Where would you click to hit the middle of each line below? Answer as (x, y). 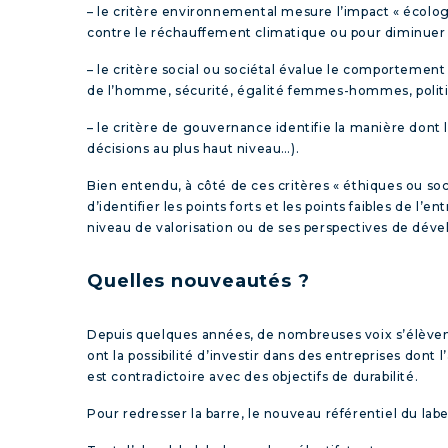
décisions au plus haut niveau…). (193, 148)
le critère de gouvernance (185, 127)
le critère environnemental (187, 11)
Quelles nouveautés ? (198, 280)
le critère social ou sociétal (186, 69)
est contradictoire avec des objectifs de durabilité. (253, 376)
